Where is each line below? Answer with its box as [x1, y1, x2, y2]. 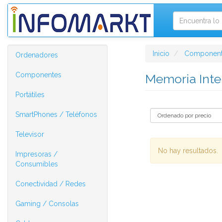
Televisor [15, 130, 44, 138]
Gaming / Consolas [15, 200, 79, 208]
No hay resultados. [158, 147, 218, 155]
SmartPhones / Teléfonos [15, 111, 97, 118]
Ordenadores [15, 51, 58, 59]
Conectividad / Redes [15, 180, 86, 188]
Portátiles [15, 91, 45, 99]
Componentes [15, 71, 61, 79]
